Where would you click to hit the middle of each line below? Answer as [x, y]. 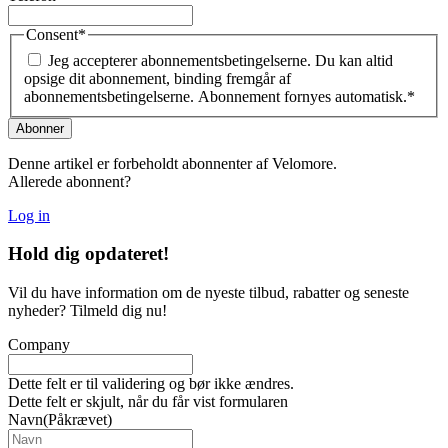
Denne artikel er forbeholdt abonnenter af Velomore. [172, 163]
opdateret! [127, 254]
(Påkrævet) [77, 420]
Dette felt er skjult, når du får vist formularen [148, 402]
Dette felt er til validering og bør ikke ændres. [151, 384]
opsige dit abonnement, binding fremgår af [157, 78]
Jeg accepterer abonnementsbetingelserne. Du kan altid [220, 60]
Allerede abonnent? [69, 181]
